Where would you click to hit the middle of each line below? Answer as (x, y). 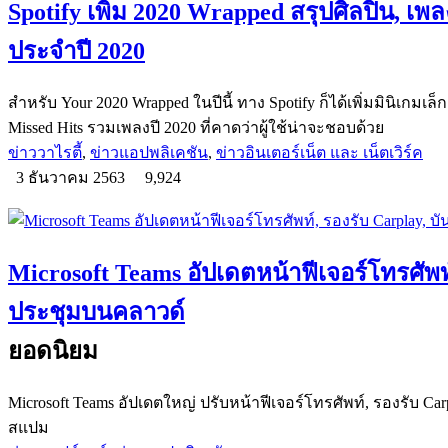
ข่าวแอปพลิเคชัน (149, 153)
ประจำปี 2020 (76, 51)
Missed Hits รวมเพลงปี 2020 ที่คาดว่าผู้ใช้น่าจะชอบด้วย (196, 128)
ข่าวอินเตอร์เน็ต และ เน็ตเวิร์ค (319, 153)
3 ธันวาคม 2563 (72, 178)
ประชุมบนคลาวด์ (96, 312)
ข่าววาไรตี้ (45, 153)
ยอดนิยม (53, 351)
